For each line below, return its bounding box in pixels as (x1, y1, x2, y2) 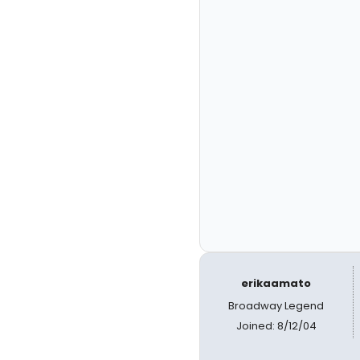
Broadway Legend (228, 298, 325, 313)
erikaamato (241, 276, 312, 291)
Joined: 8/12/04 (235, 318, 317, 333)
